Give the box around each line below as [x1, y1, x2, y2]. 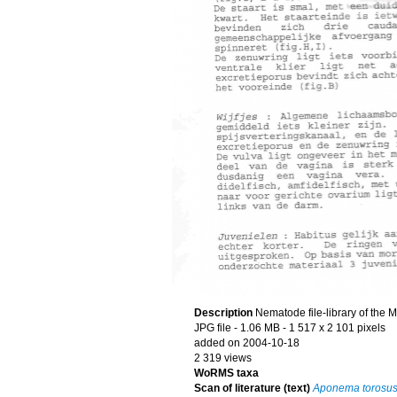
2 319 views [193, 352, 252, 364]
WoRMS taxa [193, 367, 259, 379]
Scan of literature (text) [193, 382, 310, 394]
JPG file [193, 322, 231, 334]
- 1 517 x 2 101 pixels [282, 322, 385, 334]
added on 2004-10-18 [193, 337, 300, 349]
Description [193, 307, 255, 319]
